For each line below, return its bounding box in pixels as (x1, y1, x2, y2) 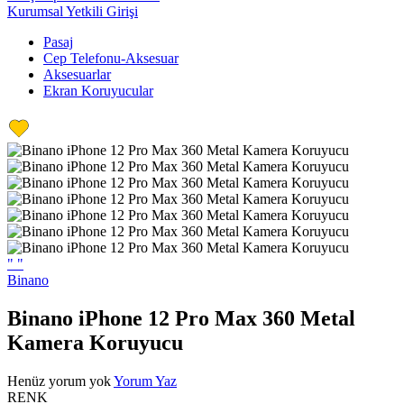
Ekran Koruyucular (43, 83, 153, 98)
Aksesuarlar (43, 67, 111, 82)
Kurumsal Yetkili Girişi (7, 4, 138, 19)
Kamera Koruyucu (7, 330, 183, 354)
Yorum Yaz (114, 372, 177, 389)
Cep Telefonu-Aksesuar (43, 50, 179, 66)
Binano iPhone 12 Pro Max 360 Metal (7, 306, 355, 330)
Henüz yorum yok (7, 372, 111, 389)
